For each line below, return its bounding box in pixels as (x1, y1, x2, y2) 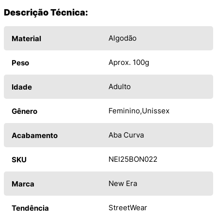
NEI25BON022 (108, 155, 157, 164)
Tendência (12, 203, 49, 213)
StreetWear (108, 203, 147, 213)
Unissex (142, 106, 170, 116)
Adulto (108, 82, 131, 92)
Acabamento (12, 131, 58, 140)
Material (12, 34, 41, 44)
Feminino (108, 106, 140, 116)
